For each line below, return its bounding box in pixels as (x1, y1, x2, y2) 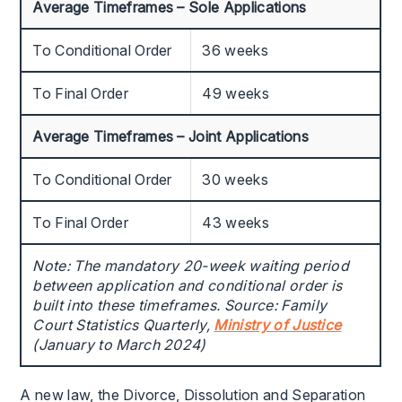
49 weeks (202, 83, 269, 102)
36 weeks (202, 40, 268, 59)
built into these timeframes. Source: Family (32, 295, 328, 314)
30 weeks (202, 170, 268, 188)
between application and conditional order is (32, 275, 343, 294)
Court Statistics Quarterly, (32, 315, 214, 334)
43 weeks (202, 213, 269, 232)
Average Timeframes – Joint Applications (32, 127, 309, 145)
